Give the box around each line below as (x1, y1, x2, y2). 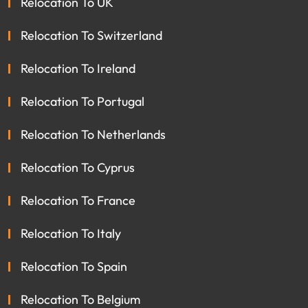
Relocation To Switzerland (21, 27, 162, 43)
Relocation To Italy (21, 225, 121, 241)
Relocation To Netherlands (21, 126, 166, 142)
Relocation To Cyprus (21, 159, 135, 175)
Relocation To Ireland (21, 60, 135, 76)
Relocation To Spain (21, 258, 127, 274)
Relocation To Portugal (21, 93, 144, 109)
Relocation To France (21, 192, 135, 208)
